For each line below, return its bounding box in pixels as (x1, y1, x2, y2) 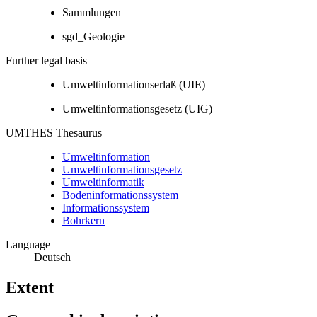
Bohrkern (62, 214, 105, 227)
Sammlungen (62, 6, 121, 19)
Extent (6, 278, 54, 297)
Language (6, 238, 50, 251)
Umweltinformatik (62, 176, 144, 189)
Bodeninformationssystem (62, 189, 178, 202)
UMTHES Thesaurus (6, 127, 102, 139)
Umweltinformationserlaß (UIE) (62, 79, 205, 91)
